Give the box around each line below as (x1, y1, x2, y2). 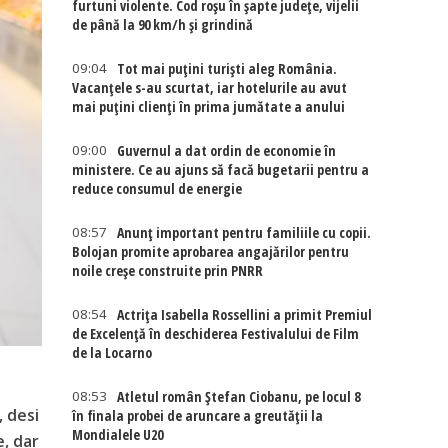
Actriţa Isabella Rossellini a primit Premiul (117, 305, 373, 324)
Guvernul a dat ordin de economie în (117, 141, 337, 160)
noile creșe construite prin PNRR (72, 261, 264, 280)
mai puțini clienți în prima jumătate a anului (72, 97, 346, 116)
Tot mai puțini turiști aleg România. (117, 59, 338, 78)
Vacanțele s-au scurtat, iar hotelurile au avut (72, 78, 348, 97)
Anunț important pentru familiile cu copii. (117, 223, 372, 242)
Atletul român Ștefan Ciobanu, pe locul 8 (117, 387, 361, 406)
